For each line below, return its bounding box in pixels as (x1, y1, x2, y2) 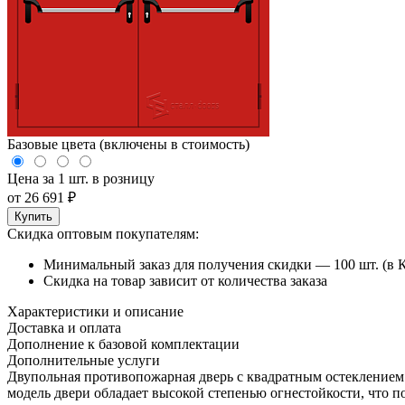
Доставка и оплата (7, 319, 121, 335)
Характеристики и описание (7, 303, 184, 319)
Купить (14, 209, 52, 223)
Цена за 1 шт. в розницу (7, 170, 155, 186)
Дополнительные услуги (7, 352, 160, 368)
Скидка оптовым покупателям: (7, 225, 199, 241)
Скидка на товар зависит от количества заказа (43, 272, 327, 288)
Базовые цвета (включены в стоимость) (7, 136, 250, 152)
